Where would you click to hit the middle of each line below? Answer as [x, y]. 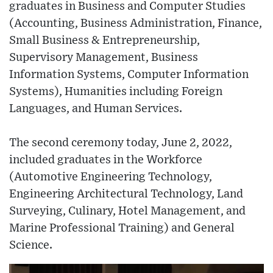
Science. [31, 245]
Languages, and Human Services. [96, 108]
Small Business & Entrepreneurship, [105, 40]
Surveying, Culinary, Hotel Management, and [127, 211]
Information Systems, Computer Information [129, 74]
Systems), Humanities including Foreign [116, 91]
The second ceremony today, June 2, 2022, [121, 143]
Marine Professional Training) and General [122, 228]
